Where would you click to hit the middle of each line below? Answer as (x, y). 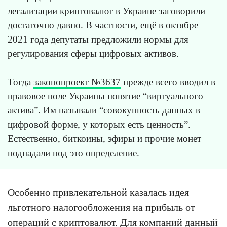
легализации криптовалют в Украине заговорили (106, 11)
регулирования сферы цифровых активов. (93, 53)
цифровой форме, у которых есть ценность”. (99, 124)
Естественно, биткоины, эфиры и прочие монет (104, 138)
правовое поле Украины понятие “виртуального (105, 96)
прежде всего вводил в (168, 82)
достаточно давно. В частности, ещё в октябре (103, 25)
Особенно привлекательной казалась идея (98, 192)
